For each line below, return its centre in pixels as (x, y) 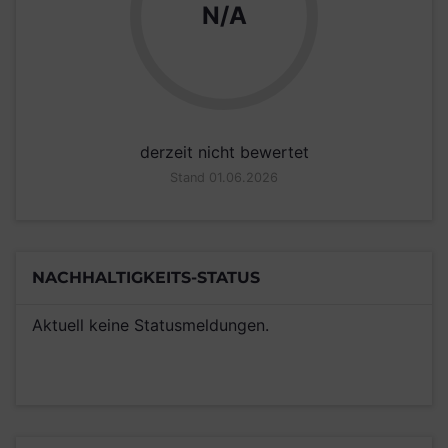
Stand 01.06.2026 (224, 177)
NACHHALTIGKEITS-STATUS (146, 277)
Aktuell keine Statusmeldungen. (150, 324)
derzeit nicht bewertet (224, 151)
